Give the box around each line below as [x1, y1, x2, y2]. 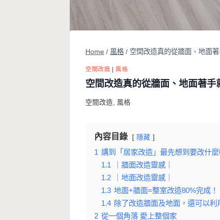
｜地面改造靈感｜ [114, 173, 173, 182]
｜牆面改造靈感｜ [114, 161, 173, 169]
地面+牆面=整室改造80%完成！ [114, 186, 218, 195]
